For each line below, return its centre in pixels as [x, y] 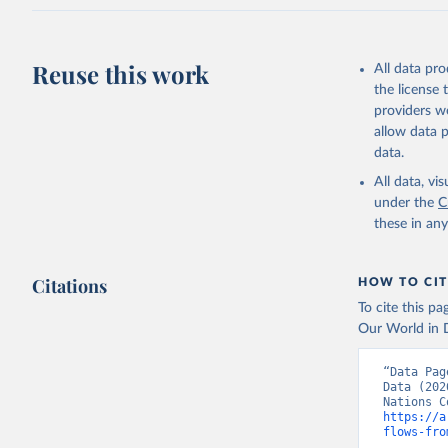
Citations [70, 286]
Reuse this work [121, 74]
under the [404, 203]
